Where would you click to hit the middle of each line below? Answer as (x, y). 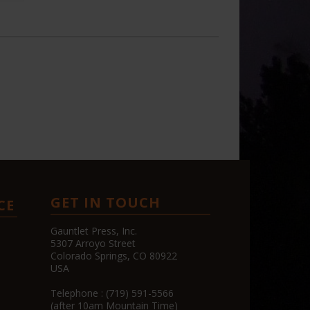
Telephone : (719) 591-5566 (112, 293)
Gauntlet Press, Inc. (94, 230)
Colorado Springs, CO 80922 (114, 255)
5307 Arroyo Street (93, 243)
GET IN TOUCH (106, 202)
